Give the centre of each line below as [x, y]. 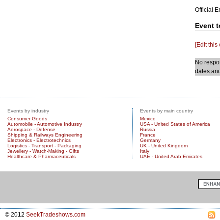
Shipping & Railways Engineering [45, 135]
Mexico [148, 119]
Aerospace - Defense [31, 129]
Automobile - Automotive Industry [45, 124]
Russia [147, 129]
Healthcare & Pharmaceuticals [41, 156]
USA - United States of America [175, 124]
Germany [150, 140]
